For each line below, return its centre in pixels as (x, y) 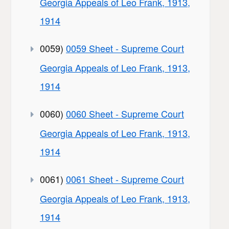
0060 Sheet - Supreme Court (125, 114)
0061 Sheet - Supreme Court (125, 179)
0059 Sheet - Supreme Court (125, 48)
